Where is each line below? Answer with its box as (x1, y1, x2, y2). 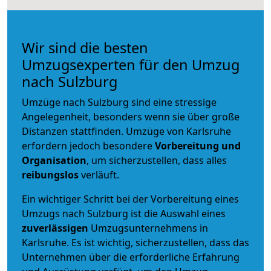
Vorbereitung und (155, 139, 241, 152)
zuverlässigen (22, 221, 91, 235)
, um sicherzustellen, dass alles (87, 153, 227, 167)
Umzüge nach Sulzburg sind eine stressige (22, 95, 217, 109)
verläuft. (79, 168, 119, 181)
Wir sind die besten (22, 38, 148, 57)
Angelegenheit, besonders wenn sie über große (22, 109, 240, 123)
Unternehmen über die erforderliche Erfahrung (22, 250, 240, 264)
